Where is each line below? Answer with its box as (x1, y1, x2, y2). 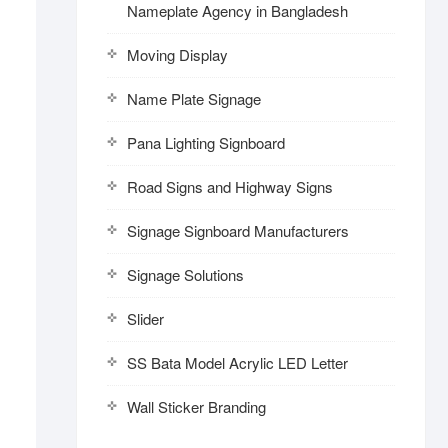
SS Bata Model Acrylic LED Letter (127, 352, 348, 373)
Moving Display (127, 44, 228, 65)
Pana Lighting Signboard (127, 132, 285, 153)
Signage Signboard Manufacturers (127, 220, 349, 241)
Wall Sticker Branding (127, 396, 266, 417)
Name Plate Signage (127, 88, 261, 109)
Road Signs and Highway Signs (127, 176, 333, 197)
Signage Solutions (127, 264, 244, 285)
